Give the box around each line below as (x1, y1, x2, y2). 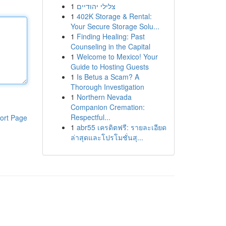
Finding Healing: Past (76, 31, 145, 41)
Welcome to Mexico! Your (76, 51, 158, 62)
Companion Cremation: (70, 102, 145, 112)
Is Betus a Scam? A (76, 72, 139, 82)
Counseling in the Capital (70, 41, 150, 51)
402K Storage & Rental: (76, 11, 152, 21)
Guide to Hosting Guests (70, 62, 149, 72)
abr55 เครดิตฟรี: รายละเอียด (76, 122, 166, 132)
